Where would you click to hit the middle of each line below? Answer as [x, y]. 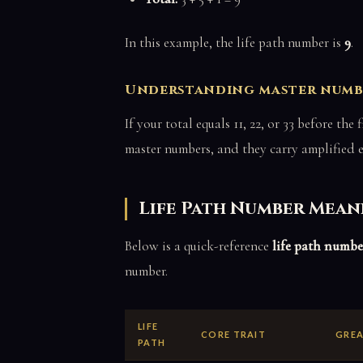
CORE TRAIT [234, 334]
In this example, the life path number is [235, 42]
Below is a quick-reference [199, 246]
